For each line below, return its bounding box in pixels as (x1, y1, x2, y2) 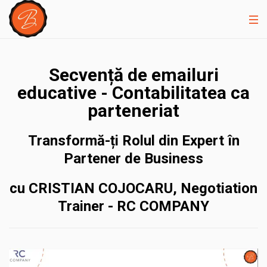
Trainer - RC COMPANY (58, 198, 209, 215)
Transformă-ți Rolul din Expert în (27, 132, 240, 149)
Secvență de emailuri (48, 64, 219, 85)
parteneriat (88, 100, 179, 121)
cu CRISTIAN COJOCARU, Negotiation (10, 180, 257, 197)
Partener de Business (64, 150, 203, 167)
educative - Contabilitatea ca (17, 82, 250, 103)
